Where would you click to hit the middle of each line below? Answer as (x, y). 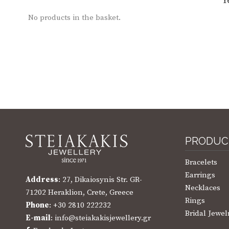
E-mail (38, 218)
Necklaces (202, 188)
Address (42, 179)
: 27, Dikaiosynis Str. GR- (100, 179)
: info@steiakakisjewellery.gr (101, 218)
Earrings (200, 175)
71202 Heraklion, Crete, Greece (79, 192)
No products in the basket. (74, 17)
